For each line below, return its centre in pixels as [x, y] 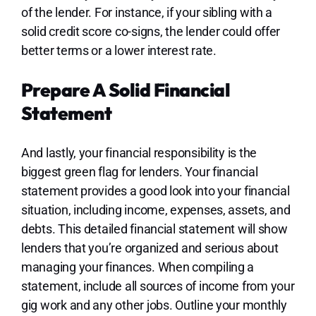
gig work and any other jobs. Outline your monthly [154, 305]
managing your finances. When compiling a [138, 267]
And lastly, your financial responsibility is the [139, 152]
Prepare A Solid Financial [125, 90]
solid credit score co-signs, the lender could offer [151, 31]
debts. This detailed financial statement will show [154, 229]
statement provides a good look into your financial [155, 190]
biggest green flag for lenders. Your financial [139, 171]
